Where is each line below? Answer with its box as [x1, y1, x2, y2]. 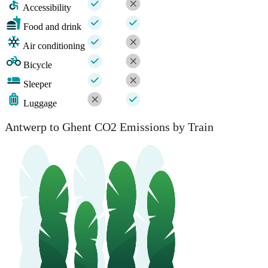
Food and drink [23, 21, 81, 32]
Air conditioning [23, 40, 85, 51]
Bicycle [23, 59, 52, 70]
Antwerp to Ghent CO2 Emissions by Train [5, 120, 214, 134]
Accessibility [23, 2, 71, 13]
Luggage [23, 98, 57, 108]
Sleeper [23, 78, 51, 89]
